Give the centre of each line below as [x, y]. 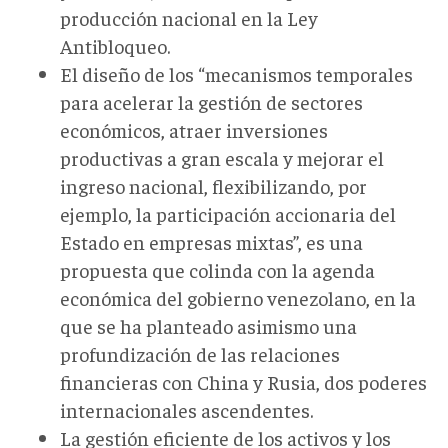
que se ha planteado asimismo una [208, 325]
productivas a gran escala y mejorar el [222, 157]
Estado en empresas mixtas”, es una [211, 241]
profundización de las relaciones [200, 353]
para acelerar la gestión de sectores [211, 101]
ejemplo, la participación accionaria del [228, 213]
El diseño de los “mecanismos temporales [236, 73]
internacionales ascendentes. [186, 409]
